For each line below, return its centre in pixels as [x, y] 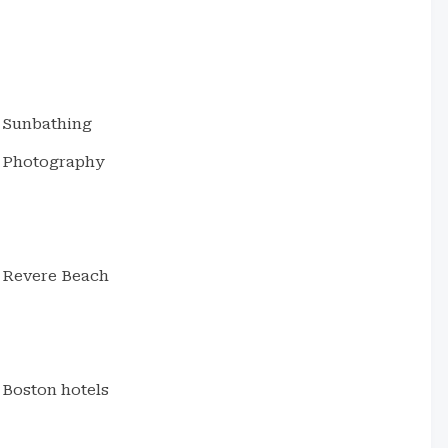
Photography [54, 162]
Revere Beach [56, 276]
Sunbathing [47, 124]
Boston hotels [56, 390]
